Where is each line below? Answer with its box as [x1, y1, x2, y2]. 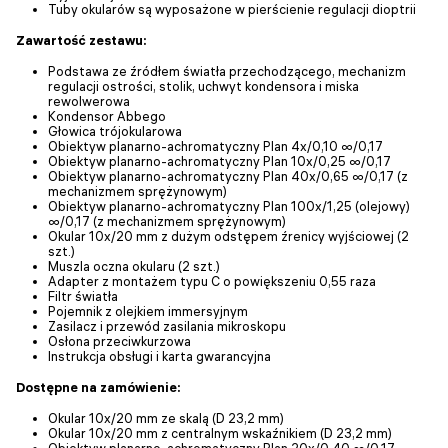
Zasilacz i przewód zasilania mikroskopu [48, 317, 286, 334]
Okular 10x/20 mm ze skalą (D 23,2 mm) [48, 409, 284, 426]
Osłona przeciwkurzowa [48, 332, 191, 349]
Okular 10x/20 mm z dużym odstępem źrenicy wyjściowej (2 [48, 227, 409, 244]
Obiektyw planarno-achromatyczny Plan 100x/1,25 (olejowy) [48, 197, 410, 214]
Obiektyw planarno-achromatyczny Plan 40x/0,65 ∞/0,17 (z [48, 167, 408, 184]
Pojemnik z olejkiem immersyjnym [48, 302, 248, 319]
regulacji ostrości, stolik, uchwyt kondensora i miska [48, 77, 359, 94]
